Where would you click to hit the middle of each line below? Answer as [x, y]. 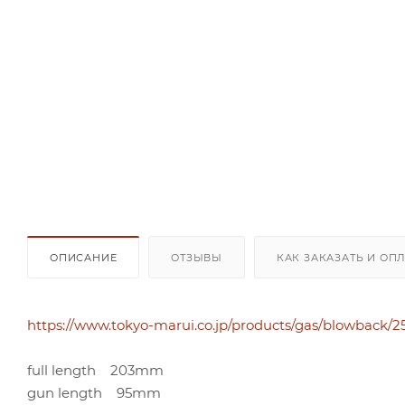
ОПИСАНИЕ [84, 257]
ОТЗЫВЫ [197, 257]
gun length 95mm [94, 392]
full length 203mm [95, 370]
